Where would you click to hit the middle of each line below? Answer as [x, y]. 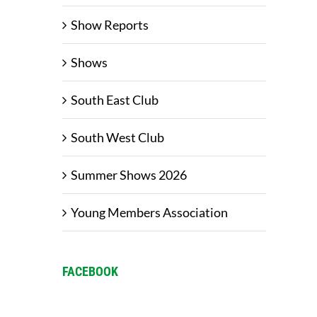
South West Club [117, 138]
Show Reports [110, 25]
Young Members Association [149, 213]
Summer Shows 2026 [129, 175]
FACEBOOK [90, 272]
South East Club [115, 100]
